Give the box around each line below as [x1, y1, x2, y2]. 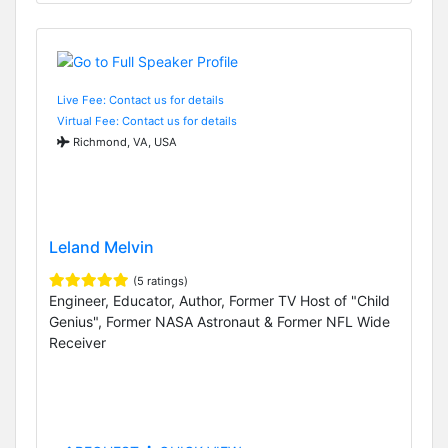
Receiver [49, 334, 106, 352]
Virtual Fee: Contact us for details [57, 113, 237, 128]
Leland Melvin [49, 237, 154, 258]
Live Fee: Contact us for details [57, 92, 224, 107]
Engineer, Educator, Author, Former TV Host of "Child [49, 292, 390, 310]
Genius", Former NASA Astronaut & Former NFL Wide [49, 313, 390, 331]
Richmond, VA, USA [70, 134, 177, 149]
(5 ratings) [133, 274, 188, 289]
